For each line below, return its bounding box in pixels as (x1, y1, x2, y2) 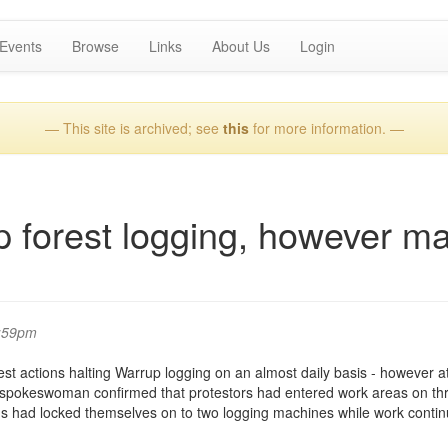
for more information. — (248, 118, 404, 138)
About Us (212, 36, 270, 56)
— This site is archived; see (44, 118, 223, 138)
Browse (72, 36, 119, 56)
